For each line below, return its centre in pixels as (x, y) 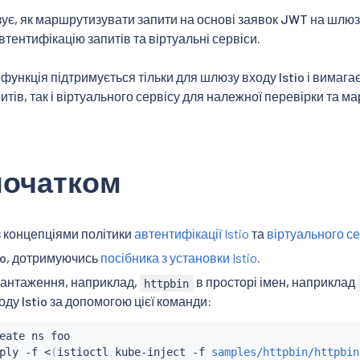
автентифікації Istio (192, 233)
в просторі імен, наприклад (275, 282)
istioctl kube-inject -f (134, 352)
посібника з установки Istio (179, 258)
